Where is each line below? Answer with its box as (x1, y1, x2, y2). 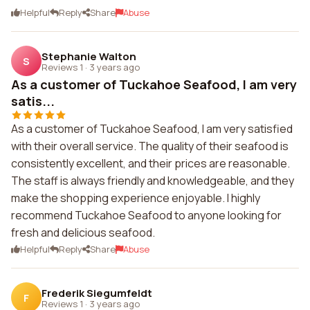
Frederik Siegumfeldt (42, 285, 152, 300)
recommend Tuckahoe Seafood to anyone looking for (11, 208, 282, 223)
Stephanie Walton (42, 48, 136, 64)
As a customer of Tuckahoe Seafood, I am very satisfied (11, 121, 293, 136)
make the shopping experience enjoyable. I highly (11, 190, 260, 206)
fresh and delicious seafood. (11, 225, 155, 240)
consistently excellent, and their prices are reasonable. (11, 156, 290, 171)
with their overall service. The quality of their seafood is (11, 138, 289, 154)
